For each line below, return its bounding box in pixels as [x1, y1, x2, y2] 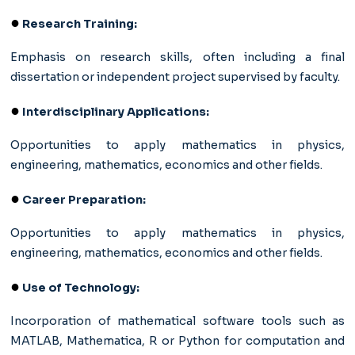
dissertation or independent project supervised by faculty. [10, 70, 340, 84]
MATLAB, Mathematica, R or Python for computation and [10, 334, 345, 348]
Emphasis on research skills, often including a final [10, 50, 345, 64]
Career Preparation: [19, 193, 146, 207]
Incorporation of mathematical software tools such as [10, 314, 345, 328]
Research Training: [19, 17, 137, 31]
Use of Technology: [19, 281, 139, 295]
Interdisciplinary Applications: [19, 105, 209, 119]
